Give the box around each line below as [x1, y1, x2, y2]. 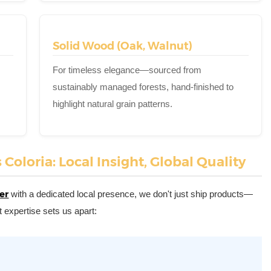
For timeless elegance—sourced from [53, 65, 202, 76]
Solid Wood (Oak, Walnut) [53, 39, 193, 53]
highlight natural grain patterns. [53, 99, 173, 109]
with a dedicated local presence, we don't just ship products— [11, 189, 253, 200]
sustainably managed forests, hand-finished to [53, 82, 234, 93]
